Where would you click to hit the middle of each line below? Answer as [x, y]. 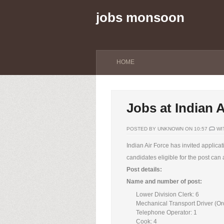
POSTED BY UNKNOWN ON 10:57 [168, 129]
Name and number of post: [164, 181]
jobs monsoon [140, 17]
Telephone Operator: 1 [167, 212]
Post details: [144, 169]
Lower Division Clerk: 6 [168, 194]
